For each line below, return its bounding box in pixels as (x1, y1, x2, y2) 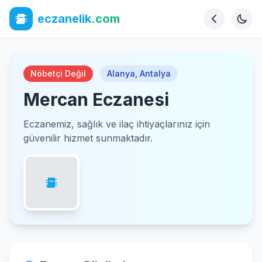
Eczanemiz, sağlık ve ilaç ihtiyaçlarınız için (23, 118, 210, 130)
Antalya (140, 68, 171, 78)
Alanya (107, 68, 135, 78)
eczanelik (37, 12, 91, 26)
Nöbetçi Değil (30, 68, 86, 78)
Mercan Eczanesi (23, 89, 169, 110)
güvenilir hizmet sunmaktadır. (23, 132, 153, 144)
